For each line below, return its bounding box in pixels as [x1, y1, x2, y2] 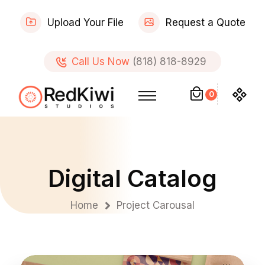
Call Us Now [72, 56, 130, 67]
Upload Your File [47, 17, 124, 28]
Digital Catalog [48, 164, 217, 193]
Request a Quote [165, 17, 245, 28]
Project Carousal [117, 199, 195, 211]
